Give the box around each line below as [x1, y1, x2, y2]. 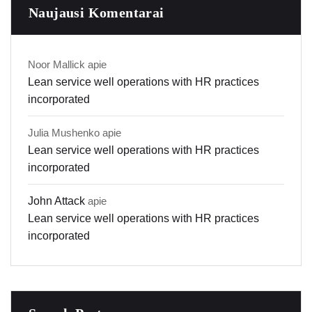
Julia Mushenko [28, 127, 100, 139]
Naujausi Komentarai [29, 5, 164, 21]
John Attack [28, 195, 85, 208]
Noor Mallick [28, 58, 85, 71]
